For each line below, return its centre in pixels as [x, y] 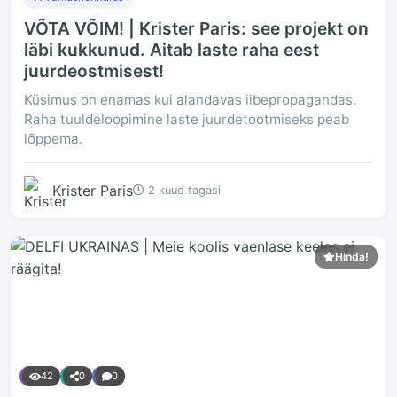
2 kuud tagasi [183, 190]
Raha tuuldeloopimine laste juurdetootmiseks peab [187, 119]
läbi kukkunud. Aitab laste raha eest [171, 50]
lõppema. [53, 139]
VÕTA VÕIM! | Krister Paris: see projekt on [196, 28]
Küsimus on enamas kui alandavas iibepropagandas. [190, 100]
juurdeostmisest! [94, 71]
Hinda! [352, 257]
